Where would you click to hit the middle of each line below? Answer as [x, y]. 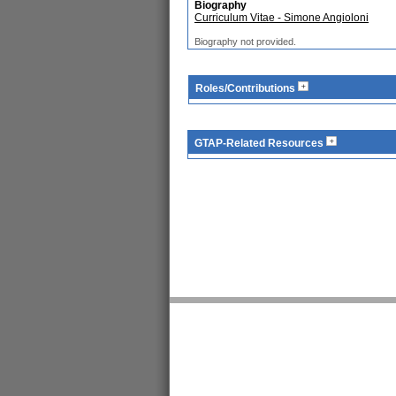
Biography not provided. [245, 42]
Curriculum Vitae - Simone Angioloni [282, 18]
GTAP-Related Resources [260, 143]
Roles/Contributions [247, 88]
